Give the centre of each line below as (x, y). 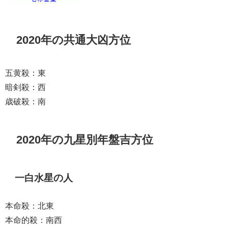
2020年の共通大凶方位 (74, 40)
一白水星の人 (44, 178)
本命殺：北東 (30, 205)
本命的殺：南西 (34, 220)
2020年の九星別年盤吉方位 (85, 139)
